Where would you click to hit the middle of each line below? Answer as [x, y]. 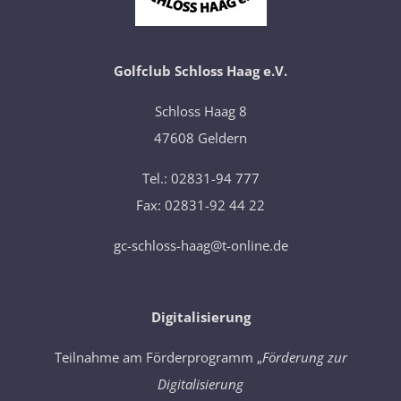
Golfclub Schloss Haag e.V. [200, 71]
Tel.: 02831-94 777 [200, 178]
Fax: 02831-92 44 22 [200, 205]
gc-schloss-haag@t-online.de [200, 245]
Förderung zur [304, 357]
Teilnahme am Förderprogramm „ [158, 357]
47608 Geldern [200, 138]
